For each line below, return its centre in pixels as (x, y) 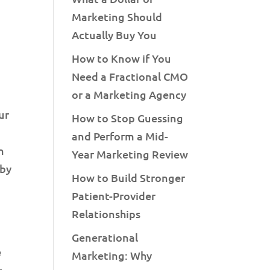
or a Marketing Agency (129, 94)
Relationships (106, 214)
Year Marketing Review (130, 154)
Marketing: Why (112, 255)
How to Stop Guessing (128, 118)
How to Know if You (122, 58)
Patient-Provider (114, 196)
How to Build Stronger (129, 177)
